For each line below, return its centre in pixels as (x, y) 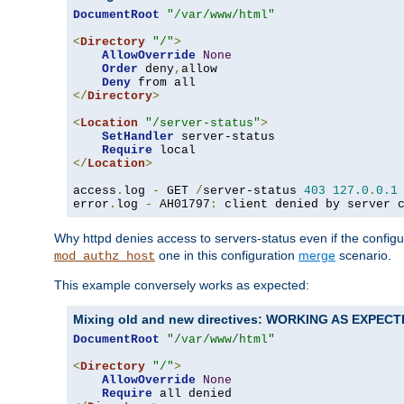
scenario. (363, 256)
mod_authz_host (105, 257)
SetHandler (138, 137)
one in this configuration (227, 256)
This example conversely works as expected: (182, 285)
